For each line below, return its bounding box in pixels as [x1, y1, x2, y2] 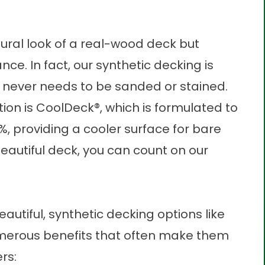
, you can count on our [77, 142, 208, 159]
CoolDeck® [36, 99, 100, 116]
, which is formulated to [100, 99, 238, 116]
